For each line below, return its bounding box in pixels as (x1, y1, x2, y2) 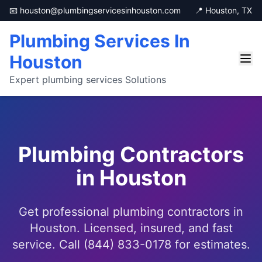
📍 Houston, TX (195, 5, 252, 15)
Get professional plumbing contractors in (19, 205, 243, 219)
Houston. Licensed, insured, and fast (29, 221, 233, 235)
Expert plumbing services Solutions (9, 74, 166, 85)
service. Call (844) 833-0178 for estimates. (12, 237, 250, 251)
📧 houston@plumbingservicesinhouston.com (9, 5, 181, 15)
